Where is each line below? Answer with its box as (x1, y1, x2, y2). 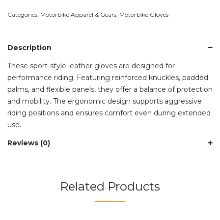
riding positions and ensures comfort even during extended (7, 108, 211, 117)
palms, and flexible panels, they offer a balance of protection (7, 84, 213, 94)
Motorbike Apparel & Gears (40, 10, 116, 18)
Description (7, 43, 52, 52)
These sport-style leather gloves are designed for (7, 61, 175, 70)
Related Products (60, 179, 160, 193)
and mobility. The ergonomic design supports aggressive (7, 96, 202, 106)
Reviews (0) (7, 138, 50, 147)
